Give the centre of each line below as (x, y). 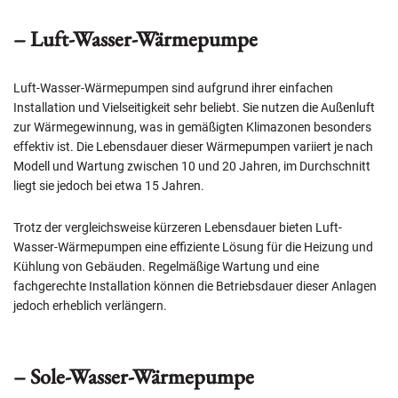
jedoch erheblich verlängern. (90, 306)
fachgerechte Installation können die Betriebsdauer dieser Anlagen (195, 287)
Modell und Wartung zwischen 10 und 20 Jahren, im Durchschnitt (192, 167)
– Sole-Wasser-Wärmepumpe (134, 377)
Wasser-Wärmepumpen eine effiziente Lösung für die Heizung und (193, 247)
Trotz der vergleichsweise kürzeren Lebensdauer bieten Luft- (178, 228)
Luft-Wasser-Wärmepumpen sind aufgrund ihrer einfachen (173, 88)
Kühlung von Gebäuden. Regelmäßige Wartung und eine (166, 267)
